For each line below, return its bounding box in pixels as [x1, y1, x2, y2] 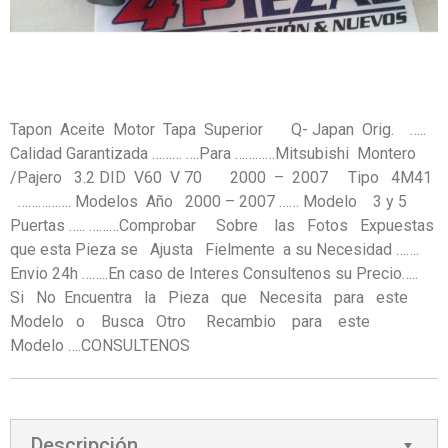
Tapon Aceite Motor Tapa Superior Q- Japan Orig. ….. [10, 120, 426, 139]
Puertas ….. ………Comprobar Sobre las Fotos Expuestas [10, 216, 434, 235]
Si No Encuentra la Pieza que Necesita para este [10, 288, 416, 307]
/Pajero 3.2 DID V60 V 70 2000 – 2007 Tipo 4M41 [10, 168, 436, 187]
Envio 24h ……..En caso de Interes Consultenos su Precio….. [10, 264, 426, 283]
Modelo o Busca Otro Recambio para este [10, 312, 382, 331]
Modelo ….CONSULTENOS [10, 336, 190, 355]
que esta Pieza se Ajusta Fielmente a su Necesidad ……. [10, 240, 419, 259]
